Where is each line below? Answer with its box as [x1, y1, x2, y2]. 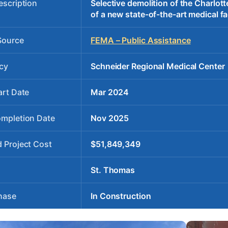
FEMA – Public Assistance [91, 35, 191, 45]
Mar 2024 [91, 87, 129, 97]
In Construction [91, 190, 151, 201]
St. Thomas [91, 164, 135, 175]
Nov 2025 [91, 112, 129, 123]
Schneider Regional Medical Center [91, 61, 225, 71]
